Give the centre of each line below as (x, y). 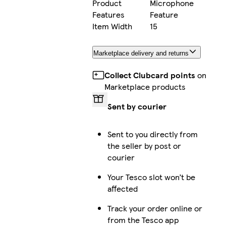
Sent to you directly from (152, 134)
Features (108, 15)
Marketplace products (145, 87)
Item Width (112, 26)
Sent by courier (137, 106)
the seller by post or (144, 146)
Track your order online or (155, 208)
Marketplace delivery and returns (141, 53)
